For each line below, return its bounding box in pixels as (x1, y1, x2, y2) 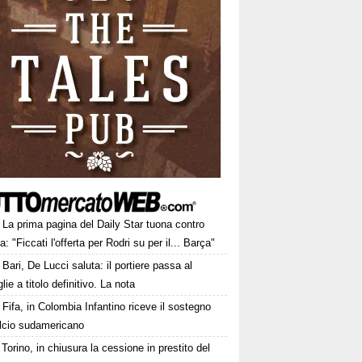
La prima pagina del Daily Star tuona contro (2, 218, 205, 230)
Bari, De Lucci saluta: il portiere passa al (2, 259, 193, 271)
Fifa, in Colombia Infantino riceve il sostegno (2, 301, 212, 313)
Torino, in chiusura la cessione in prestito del (2, 342, 211, 354)
